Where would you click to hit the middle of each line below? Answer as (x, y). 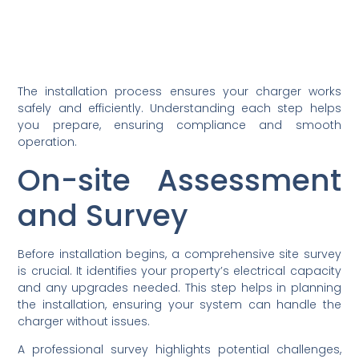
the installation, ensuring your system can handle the (179, 304)
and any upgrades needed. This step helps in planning (179, 287)
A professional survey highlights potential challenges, (179, 349)
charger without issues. (84, 321)
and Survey (103, 215)
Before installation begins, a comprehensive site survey (179, 254)
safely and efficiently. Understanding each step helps (179, 109)
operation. (48, 142)
